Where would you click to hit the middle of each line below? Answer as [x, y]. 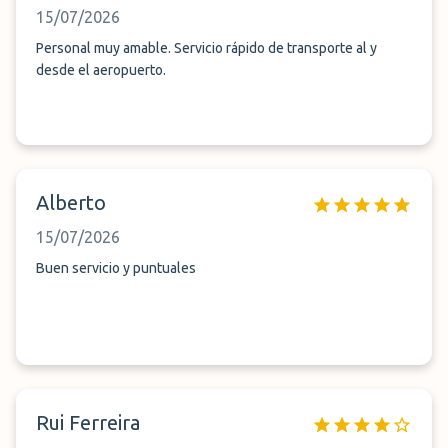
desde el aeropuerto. [101, 70]
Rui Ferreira [88, 422]
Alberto [71, 202]
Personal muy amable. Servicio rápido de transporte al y [206, 48]
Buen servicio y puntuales [116, 268]
